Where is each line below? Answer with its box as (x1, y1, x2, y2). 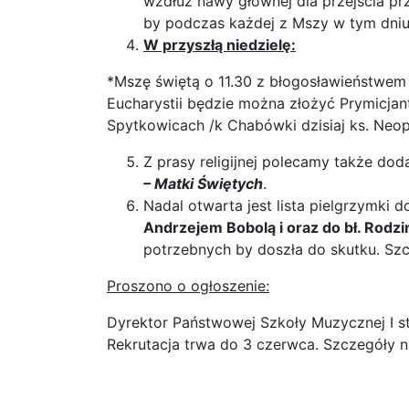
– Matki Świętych (143, 174, 263, 193)
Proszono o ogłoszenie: (107, 277, 269, 295)
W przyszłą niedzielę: (143, 36, 296, 54)
